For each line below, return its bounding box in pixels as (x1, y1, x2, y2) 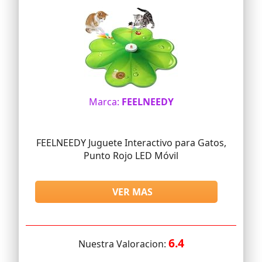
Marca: (88, 95, 122, 109)
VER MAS (112, 185, 153, 199)
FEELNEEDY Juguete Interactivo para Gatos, (36, 136, 226, 150)
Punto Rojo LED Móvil (84, 149, 178, 163)
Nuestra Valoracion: (78, 237, 168, 251)
